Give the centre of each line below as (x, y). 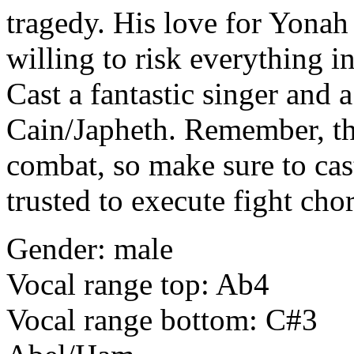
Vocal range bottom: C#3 (162, 320)
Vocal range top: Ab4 (138, 284)
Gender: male (90, 249)
